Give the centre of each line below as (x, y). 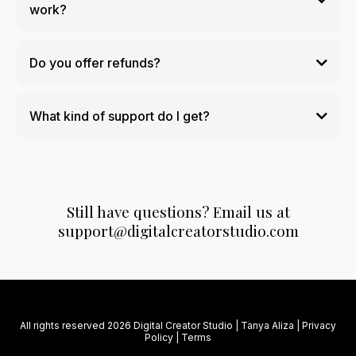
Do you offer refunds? (95, 62)
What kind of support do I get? (119, 116)
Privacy (319, 325)
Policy (159, 337)
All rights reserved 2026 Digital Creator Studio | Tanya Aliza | (161, 325)
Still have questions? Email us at (178, 211)
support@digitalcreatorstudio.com (178, 230)
